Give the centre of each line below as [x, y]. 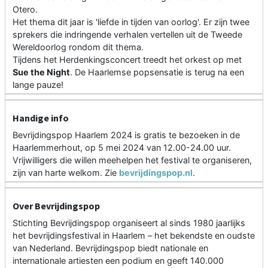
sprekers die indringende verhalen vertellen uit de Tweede [127, 35]
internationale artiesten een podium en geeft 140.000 [118, 261]
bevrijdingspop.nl [156, 173]
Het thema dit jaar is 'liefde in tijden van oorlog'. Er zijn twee [131, 22]
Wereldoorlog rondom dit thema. [78, 47]
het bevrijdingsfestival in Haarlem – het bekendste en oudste [134, 236]
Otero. [25, 10]
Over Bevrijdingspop [56, 206]
